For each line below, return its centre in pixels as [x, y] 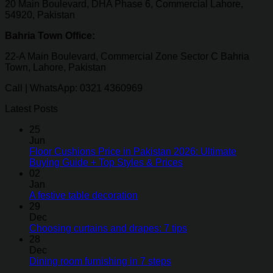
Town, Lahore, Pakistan [55, 68]
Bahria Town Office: [50, 36]
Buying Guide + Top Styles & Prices [106, 163]
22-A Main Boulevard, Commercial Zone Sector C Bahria [127, 57]
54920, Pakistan [40, 15]
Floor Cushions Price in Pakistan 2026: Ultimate [133, 152]
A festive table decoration [83, 196]
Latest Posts [31, 109]
